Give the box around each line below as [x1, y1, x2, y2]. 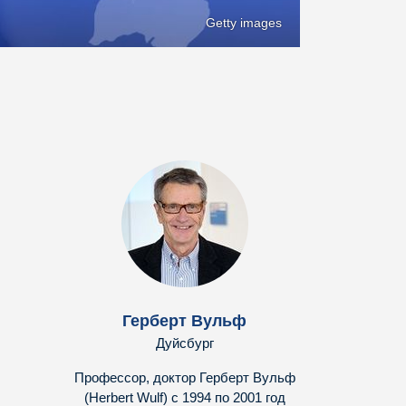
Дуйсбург [155, 335, 214, 352]
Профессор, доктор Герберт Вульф [73, 370, 295, 386]
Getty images [206, 15, 282, 31]
